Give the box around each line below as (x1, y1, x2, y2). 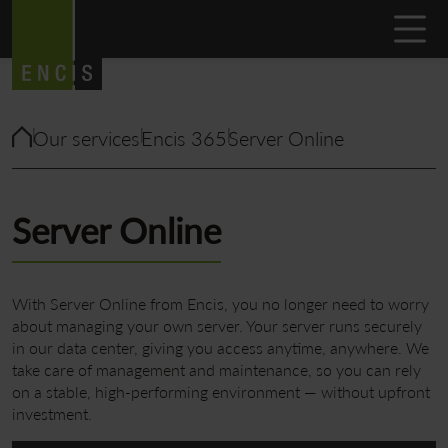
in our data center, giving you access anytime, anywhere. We (12, 336, 429, 360)
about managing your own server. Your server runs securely (12, 314, 422, 338)
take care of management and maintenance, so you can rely (12, 358, 421, 382)
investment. (12, 402, 92, 426)
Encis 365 (141, 124, 227, 153)
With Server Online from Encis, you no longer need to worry (12, 292, 429, 316)
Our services (33, 124, 140, 153)
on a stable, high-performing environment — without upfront (12, 380, 430, 404)
